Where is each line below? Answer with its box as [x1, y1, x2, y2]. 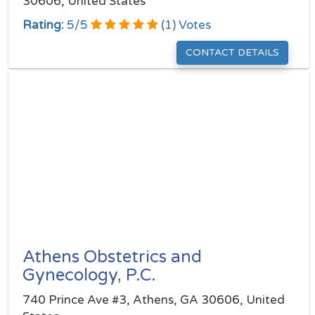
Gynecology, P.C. [22, 265, 156, 285]
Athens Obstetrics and [22, 247, 202, 267]
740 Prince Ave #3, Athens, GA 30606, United [22, 292, 285, 307]
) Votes [172, 18, 211, 32]
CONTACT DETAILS [186, 46, 279, 58]
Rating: [22, 18, 64, 32]
